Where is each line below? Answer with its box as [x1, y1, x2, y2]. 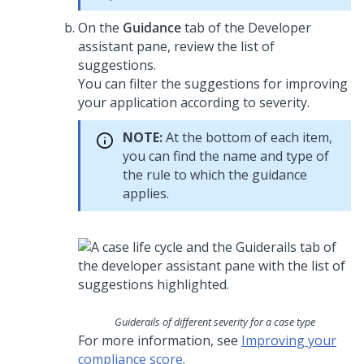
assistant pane [78, 37, 167, 55]
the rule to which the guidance [123, 166, 307, 184]
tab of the [181, 19, 248, 37]
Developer [248, 19, 311, 37]
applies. [123, 184, 169, 202]
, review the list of [167, 37, 275, 55]
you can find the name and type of [123, 147, 329, 165]
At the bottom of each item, [162, 128, 332, 146]
